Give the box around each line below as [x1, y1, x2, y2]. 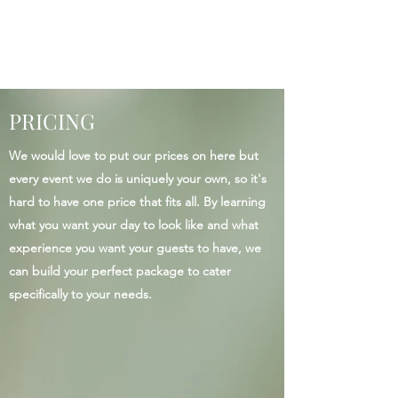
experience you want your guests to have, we [9, 240, 261, 256]
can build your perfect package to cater [9, 263, 231, 279]
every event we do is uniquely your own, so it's [9, 171, 267, 187]
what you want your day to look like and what [9, 217, 259, 233]
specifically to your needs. [9, 286, 152, 302]
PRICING [9, 107, 95, 135]
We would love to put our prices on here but [9, 147, 259, 163]
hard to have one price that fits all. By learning [9, 194, 266, 210]
